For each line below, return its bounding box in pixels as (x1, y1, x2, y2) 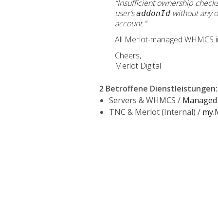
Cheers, (115, 50, 141, 61)
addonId (136, 9, 170, 18)
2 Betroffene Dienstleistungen (99, 83, 216, 94)
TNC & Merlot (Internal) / (109, 107, 202, 117)
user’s (115, 8, 136, 18)
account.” (115, 18, 146, 29)
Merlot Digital (115, 60, 161, 71)
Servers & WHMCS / (109, 95, 182, 106)
